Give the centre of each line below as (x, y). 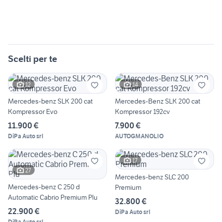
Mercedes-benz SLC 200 (152, 177)
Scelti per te (32, 59)
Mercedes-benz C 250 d (44, 187)
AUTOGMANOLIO (139, 136)
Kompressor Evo (33, 112)
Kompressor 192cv (142, 112)
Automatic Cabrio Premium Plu (53, 197)
